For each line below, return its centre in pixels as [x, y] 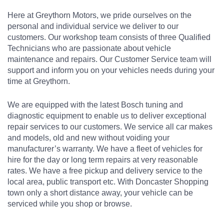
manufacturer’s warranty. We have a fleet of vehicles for [105, 149]
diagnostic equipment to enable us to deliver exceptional [107, 116]
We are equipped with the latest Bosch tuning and [95, 105]
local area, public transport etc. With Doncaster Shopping [108, 182]
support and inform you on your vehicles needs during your [111, 70]
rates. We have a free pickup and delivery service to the [105, 171]
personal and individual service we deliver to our [93, 26]
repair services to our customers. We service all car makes [110, 127]
